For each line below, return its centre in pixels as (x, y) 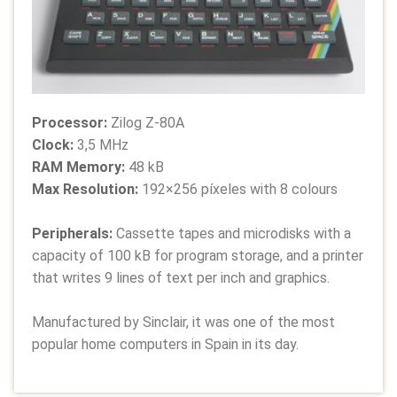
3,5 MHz (103, 144)
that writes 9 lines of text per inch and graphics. (181, 277)
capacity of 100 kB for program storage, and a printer (198, 255)
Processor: (70, 122)
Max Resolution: (87, 189)
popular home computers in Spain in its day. (165, 344)
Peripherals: (74, 233)
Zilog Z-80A (148, 122)
